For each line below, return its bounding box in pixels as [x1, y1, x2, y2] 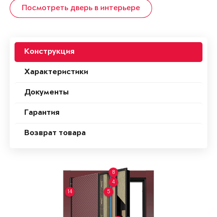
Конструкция [24, 48, 75, 57]
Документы [24, 89, 69, 97]
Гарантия [24, 109, 60, 118]
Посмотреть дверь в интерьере [22, 4, 140, 13]
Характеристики [24, 68, 88, 77]
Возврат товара [24, 129, 86, 138]
